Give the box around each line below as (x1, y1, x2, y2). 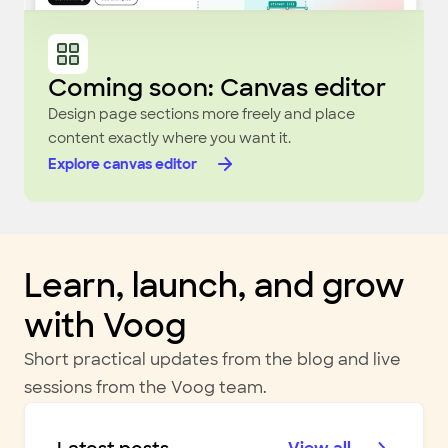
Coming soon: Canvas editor (48, 72, 386, 103)
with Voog (24, 305, 186, 347)
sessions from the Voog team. (24, 377, 267, 398)
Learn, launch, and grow (24, 265, 405, 307)
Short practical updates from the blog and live (24, 349, 401, 370)
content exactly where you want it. (48, 129, 291, 147)
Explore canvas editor (48, 155, 197, 173)
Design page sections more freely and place (48, 105, 355, 123)
